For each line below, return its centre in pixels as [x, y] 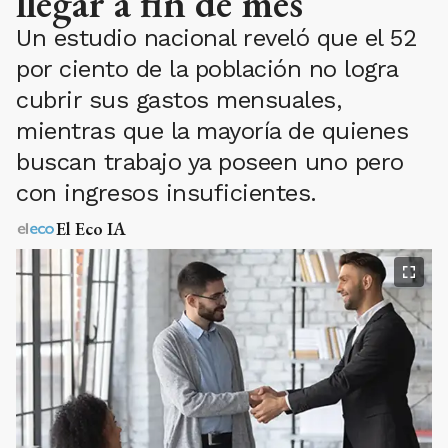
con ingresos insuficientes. [166, 193]
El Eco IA [91, 228]
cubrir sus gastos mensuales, [178, 100]
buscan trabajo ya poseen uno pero [210, 162]
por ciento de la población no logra [207, 69]
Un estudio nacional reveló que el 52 [216, 38]
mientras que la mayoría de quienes [212, 131]
